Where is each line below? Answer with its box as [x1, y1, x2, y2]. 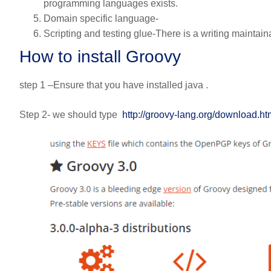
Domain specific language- [44, 13, 158, 24]
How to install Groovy [19, 47, 181, 67]
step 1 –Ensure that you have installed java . [19, 80, 208, 91]
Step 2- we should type [19, 109, 122, 120]
